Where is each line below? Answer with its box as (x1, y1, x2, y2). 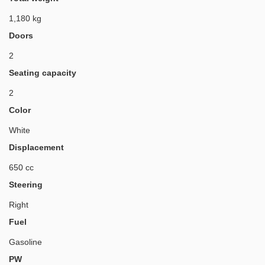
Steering (9, 180, 43, 190)
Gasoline (9, 237, 42, 247)
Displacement (9, 143, 64, 153)
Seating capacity (9, 68, 76, 78)
